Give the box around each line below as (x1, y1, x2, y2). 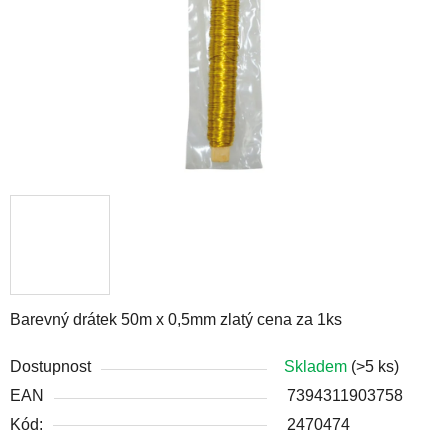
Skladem (284, 357, 351, 375)
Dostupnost (10, 357, 91, 375)
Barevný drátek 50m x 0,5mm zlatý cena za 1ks (10, 310, 342, 328)
